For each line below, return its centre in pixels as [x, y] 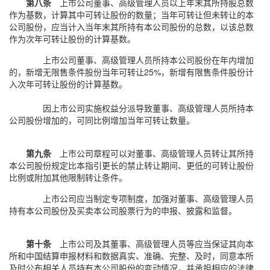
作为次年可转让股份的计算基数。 [72, 39]
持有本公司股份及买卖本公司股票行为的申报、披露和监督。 [123, 210]
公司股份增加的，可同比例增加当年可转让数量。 [102, 120]
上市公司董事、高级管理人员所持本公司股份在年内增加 [148, 60]
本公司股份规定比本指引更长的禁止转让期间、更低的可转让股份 [131, 165]
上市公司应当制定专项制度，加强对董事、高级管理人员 [148, 198]
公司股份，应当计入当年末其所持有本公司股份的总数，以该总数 [131, 27]
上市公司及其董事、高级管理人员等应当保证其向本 [152, 243]
